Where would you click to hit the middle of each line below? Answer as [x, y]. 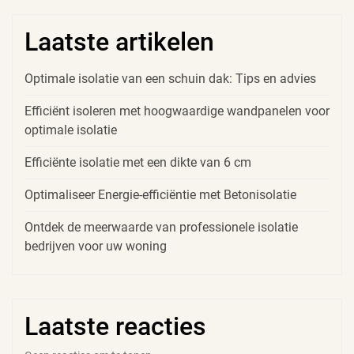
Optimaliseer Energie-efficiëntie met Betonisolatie [160, 194]
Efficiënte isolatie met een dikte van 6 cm [138, 162]
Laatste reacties [115, 326]
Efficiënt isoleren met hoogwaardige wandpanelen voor [177, 111]
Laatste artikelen [119, 41]
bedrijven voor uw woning [96, 246]
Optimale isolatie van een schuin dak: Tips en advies [170, 78]
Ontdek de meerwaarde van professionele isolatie [161, 227]
